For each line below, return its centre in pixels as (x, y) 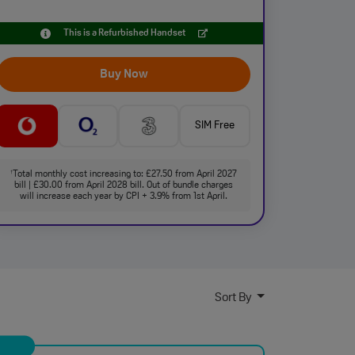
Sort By (235, 298)
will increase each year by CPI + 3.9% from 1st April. (124, 197)
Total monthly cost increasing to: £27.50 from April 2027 (125, 174)
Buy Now (124, 74)
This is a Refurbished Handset (124, 33)
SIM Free (215, 126)
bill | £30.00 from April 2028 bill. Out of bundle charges (124, 185)
